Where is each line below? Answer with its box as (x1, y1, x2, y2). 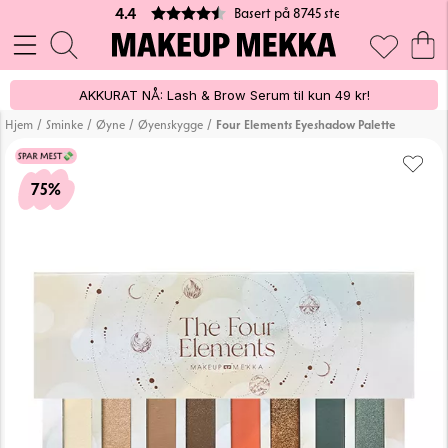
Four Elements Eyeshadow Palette (216, 117, 396, 132)
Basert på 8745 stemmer (234, 4, 375, 22)
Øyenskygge (138, 117, 203, 132)
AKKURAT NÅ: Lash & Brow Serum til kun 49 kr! (78, 87, 370, 103)
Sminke (46, 117, 83, 132)
